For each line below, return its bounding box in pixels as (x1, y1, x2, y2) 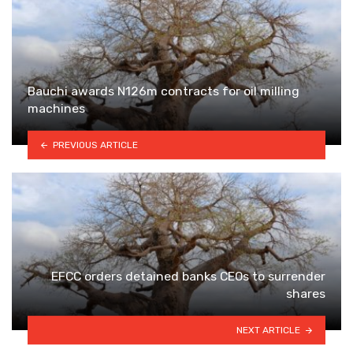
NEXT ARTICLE (236, 324, 301, 336)
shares (286, 285, 325, 301)
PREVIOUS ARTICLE (52, 139, 138, 150)
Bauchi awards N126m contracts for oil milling (28, 83, 299, 98)
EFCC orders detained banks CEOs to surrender (51, 268, 325, 284)
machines (28, 100, 85, 116)
